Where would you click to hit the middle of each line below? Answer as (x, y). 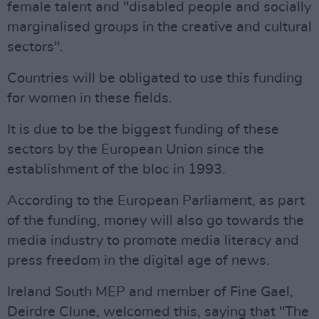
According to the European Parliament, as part (156, 201)
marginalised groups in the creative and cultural (159, 27)
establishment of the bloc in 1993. (116, 169)
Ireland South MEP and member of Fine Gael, (150, 292)
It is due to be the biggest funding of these (143, 130)
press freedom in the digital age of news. (138, 261)
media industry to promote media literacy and (153, 241)
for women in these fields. (90, 98)
